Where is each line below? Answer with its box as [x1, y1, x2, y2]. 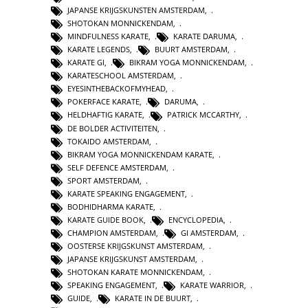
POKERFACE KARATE [67, 96, 140, 107]
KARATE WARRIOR [180, 280, 244, 291]
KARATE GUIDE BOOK [67, 214, 144, 225]
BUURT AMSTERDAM [155, 44, 228, 55]
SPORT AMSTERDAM [67, 175, 140, 186]
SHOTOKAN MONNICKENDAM [67, 18, 173, 29]
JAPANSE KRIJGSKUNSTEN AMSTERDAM [67, 4, 205, 15]
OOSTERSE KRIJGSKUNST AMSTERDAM [67, 241, 203, 252]
